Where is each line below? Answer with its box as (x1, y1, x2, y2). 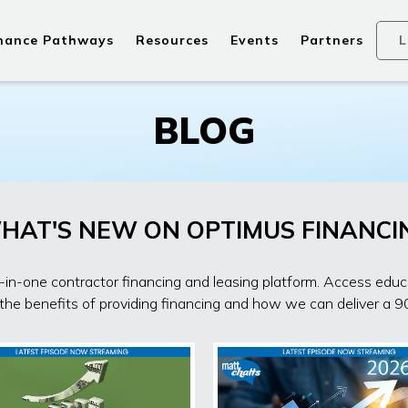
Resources (136, 32, 209, 49)
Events (230, 32, 279, 49)
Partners (301, 32, 363, 49)
